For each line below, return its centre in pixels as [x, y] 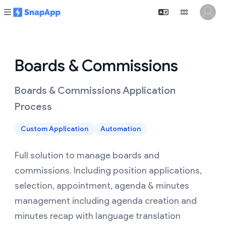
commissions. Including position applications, [108, 171]
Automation [121, 129]
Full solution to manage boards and [87, 155]
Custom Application [54, 129]
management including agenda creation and [106, 201]
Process [33, 106]
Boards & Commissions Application [95, 90]
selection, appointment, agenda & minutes [102, 186]
